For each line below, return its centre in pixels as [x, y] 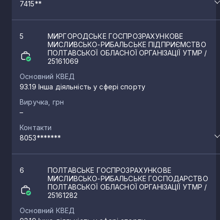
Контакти [36, 127]
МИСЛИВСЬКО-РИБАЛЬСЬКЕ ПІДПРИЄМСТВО [127, 44]
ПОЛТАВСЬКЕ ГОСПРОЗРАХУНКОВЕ [110, 170]
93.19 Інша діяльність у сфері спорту [83, 86]
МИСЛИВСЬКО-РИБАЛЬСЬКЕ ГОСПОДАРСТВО [128, 178]
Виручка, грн [42, 102]
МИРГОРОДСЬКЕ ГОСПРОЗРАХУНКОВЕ [116, 36]
